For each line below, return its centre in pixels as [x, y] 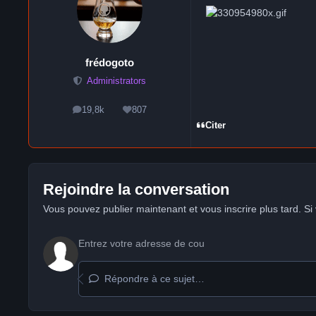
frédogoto [110, 63]
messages [109, 113]
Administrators [116, 81]
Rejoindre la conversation [136, 189]
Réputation [156, 113]
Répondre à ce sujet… [153, 278]
